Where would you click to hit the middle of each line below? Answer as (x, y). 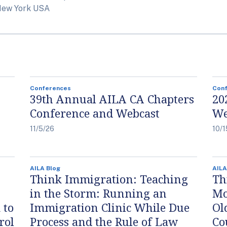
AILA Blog (45, 168)
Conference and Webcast (95, 113)
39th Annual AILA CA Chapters (112, 99)
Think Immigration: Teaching (109, 179)
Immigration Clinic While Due (110, 207)
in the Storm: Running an (98, 193)
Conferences (50, 88)
